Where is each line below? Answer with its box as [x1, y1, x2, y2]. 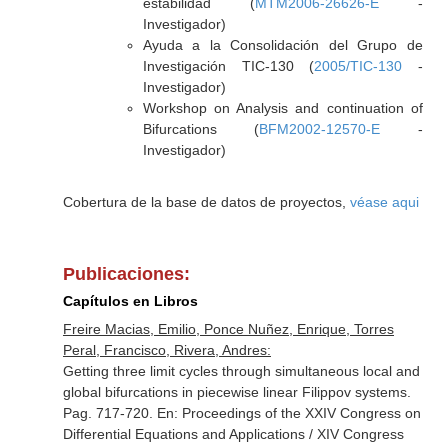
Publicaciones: [62, 264, 190, 284]
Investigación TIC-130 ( [142, 58, 315, 74]
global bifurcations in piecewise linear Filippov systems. [62, 384, 411, 400]
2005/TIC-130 [314, 58, 403, 74]
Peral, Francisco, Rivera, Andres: [62, 342, 271, 358]
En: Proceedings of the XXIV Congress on [156, 405, 421, 421]
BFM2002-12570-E [259, 121, 381, 137]
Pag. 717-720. [62, 405, 157, 421]
